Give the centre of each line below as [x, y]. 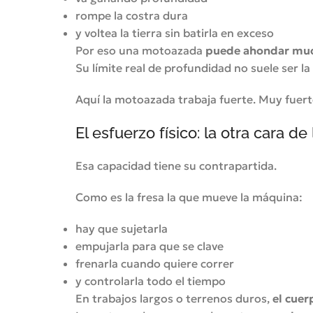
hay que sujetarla [121, 228]
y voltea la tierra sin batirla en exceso [174, 33]
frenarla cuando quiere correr [154, 263]
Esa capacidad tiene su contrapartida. [176, 166]
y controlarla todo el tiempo [150, 281]
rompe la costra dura [131, 15]
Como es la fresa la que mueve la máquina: [189, 197]
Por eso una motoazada [140, 50]
